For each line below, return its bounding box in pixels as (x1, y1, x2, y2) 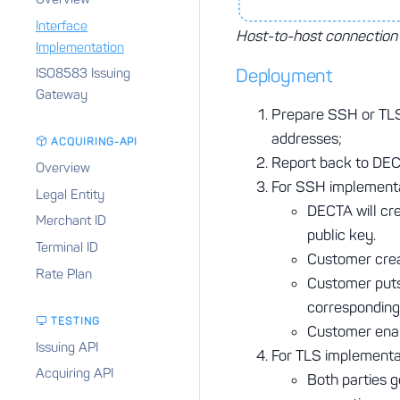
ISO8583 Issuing (36, 65, 130, 82)
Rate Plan (36, 265, 92, 282)
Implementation (36, 38, 124, 55)
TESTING (50, 314, 100, 328)
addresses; (271, 129, 342, 148)
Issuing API (36, 338, 98, 355)
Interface (36, 17, 87, 34)
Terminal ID (36, 239, 98, 256)
